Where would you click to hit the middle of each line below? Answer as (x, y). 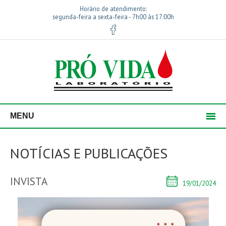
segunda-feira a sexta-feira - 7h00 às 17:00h (113, 17)
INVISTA (29, 181)
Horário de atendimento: (113, 9)
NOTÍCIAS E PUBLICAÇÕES (89, 153)
